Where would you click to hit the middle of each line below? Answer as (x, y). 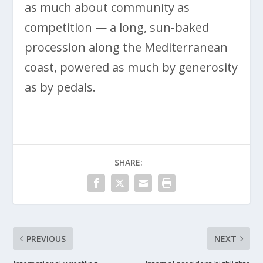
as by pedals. (60, 87)
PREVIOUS (46, 238)
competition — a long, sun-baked (117, 27)
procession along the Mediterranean (127, 47)
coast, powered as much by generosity (131, 67)
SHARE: (129, 162)
